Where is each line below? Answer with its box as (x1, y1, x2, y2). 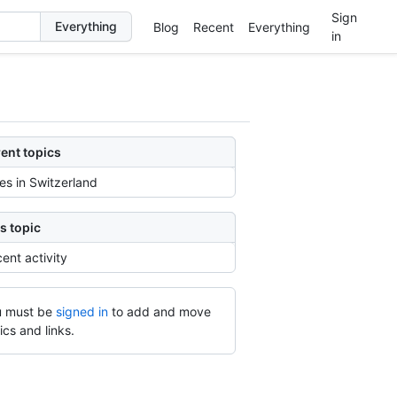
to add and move (111, 304, 211, 319)
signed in (55, 304, 108, 319)
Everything (247, 19, 310, 35)
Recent (192, 19, 234, 35)
